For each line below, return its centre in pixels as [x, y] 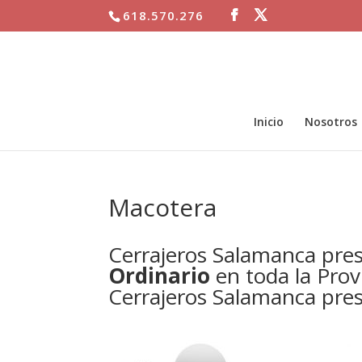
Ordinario [160, 276]
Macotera [163, 207]
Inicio [268, 121]
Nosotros [330, 121]
